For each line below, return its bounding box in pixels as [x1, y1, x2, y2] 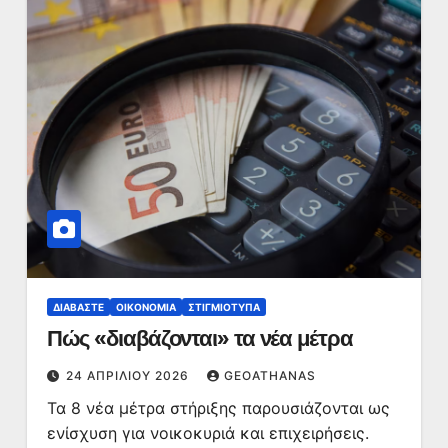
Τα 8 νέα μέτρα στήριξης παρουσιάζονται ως [46, 398, 390, 418]
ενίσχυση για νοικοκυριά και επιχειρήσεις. [46, 423, 369, 443]
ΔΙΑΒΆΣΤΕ [52, 301, 104, 313]
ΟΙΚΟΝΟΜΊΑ [115, 301, 176, 313]
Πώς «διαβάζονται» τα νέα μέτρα [46, 325, 353, 352]
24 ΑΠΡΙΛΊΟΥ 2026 [65, 368, 193, 383]
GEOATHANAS [223, 368, 316, 383]
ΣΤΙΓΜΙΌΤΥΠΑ [187, 301, 260, 313]
